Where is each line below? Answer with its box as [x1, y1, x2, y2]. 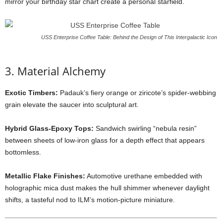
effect [146, 136, 165, 144]
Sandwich [96, 124, 128, 132]
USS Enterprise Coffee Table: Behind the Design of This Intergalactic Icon [41, 34, 217, 40]
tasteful [31, 196, 56, 204]
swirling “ [128, 124, 156, 132]
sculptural [96, 101, 128, 109]
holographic [5, 184, 44, 192]
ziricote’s [139, 89, 168, 97]
